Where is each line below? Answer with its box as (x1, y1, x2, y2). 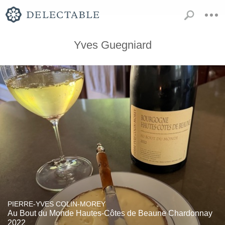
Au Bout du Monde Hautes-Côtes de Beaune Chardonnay (8, 209, 212, 217)
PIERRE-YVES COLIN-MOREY (8, 200, 105, 208)
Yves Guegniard (73, 39, 152, 51)
